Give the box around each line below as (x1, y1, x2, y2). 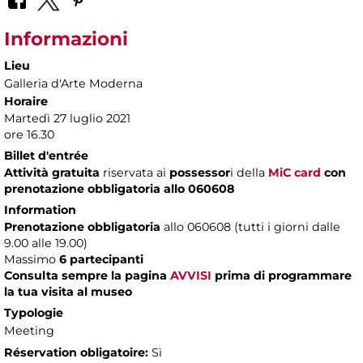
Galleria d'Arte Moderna (4, 76, 143, 92)
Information (4, 203, 76, 218)
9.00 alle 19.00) (4, 236, 88, 251)
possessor (169, 165, 230, 181)
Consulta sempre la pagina (4, 268, 167, 284)
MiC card (268, 165, 321, 181)
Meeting (4, 323, 54, 339)
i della (230, 165, 268, 181)
